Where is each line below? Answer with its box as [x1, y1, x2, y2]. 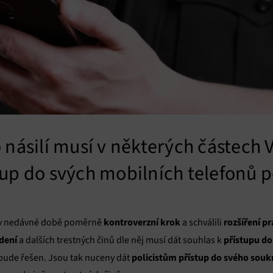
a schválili [180, 216, 224, 229]
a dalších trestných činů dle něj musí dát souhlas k [17, 234, 224, 246]
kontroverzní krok [102, 216, 180, 229]
